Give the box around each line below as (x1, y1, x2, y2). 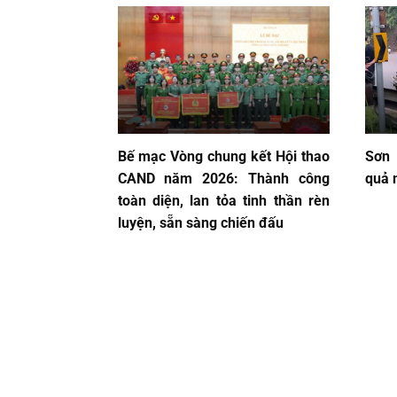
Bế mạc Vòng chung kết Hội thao (117, 148, 331, 166)
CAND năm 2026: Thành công (117, 170, 331, 188)
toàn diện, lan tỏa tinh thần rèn (117, 192, 331, 210)
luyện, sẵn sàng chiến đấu (117, 214, 284, 232)
